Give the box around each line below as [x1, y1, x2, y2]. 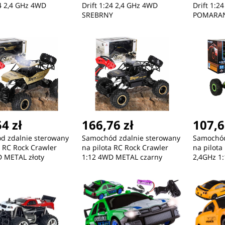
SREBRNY [81, 10, 113, 20]
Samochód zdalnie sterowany [81, 133, 180, 143]
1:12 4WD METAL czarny [81, 152, 162, 162]
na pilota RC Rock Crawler [81, 143, 168, 153]
